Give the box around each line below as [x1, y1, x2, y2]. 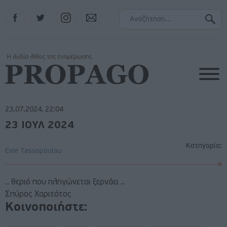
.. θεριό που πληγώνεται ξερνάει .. [5, 178, 125, 186]
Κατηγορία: [186, 142, 222, 150]
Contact [81, 8, 104, 15]
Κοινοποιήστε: [5, 202, 87, 214]
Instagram [56, 8, 86, 15]
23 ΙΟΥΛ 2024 [5, 121, 74, 131]
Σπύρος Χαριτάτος [5, 191, 71, 199]
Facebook [5, 8, 34, 15]
